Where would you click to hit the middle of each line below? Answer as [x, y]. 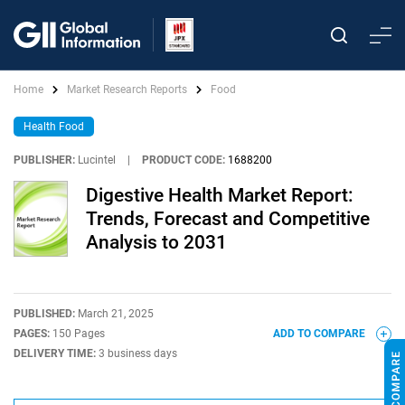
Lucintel [97, 160]
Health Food [54, 127]
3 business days [138, 353]
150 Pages [79, 334]
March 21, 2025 [116, 314]
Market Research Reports [127, 89]
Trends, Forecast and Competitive [228, 219]
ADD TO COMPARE [320, 334]
